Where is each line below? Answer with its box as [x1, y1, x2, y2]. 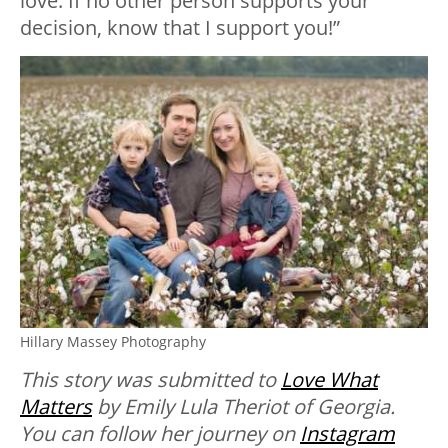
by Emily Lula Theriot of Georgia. [92, 392, 395, 420]
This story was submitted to [20, 365, 281, 393]
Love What [281, 365, 378, 393]
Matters [20, 392, 92, 420]
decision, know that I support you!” [20, 13, 340, 41]
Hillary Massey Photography [20, 331, 206, 351]
